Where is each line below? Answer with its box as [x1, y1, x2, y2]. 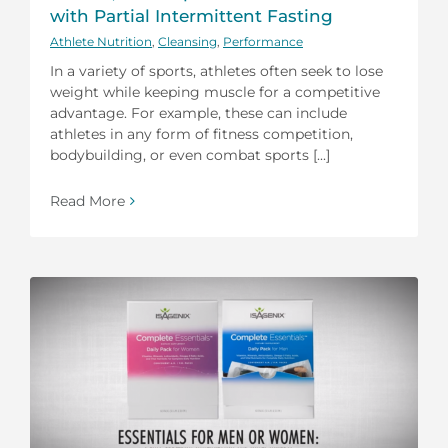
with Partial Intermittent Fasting [50, 5, 333, 26]
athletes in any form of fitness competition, [50, 124, 353, 143]
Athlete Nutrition [50, 33, 152, 49]
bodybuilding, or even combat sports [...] [50, 145, 330, 164]
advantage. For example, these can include [50, 103, 347, 122]
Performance [223, 33, 303, 49]
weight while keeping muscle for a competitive [50, 82, 380, 101]
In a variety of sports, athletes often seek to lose [50, 61, 383, 80]
